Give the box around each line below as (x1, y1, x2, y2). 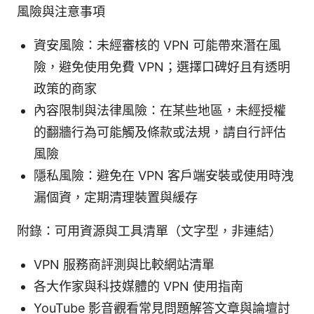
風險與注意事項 (17, 4, 105, 19)
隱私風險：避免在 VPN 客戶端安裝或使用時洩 (34, 168, 294, 183)
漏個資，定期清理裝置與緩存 (34, 189, 198, 205)
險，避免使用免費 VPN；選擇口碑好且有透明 (34, 59, 290, 74)
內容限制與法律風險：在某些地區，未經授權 (34, 102, 286, 118)
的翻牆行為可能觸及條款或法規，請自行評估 (34, 124, 286, 139)
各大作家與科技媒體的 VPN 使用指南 (34, 278, 243, 294)
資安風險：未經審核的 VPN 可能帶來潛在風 (34, 37, 281, 53)
